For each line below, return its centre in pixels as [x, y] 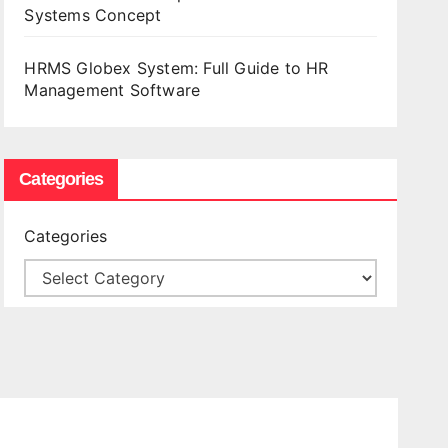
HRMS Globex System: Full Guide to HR [176, 68]
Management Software [115, 90]
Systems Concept [93, 15]
